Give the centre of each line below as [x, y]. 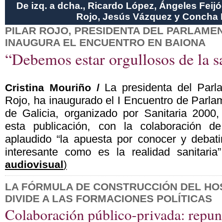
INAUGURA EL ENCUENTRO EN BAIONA [105, 42]
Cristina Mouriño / [52, 87]
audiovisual [34, 164]
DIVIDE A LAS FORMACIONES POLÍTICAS [109, 198]
